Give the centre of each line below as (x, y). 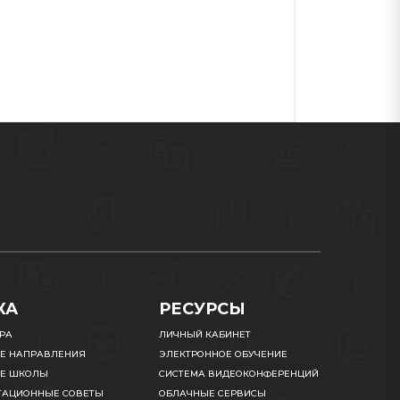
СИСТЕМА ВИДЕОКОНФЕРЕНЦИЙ (239, 374)
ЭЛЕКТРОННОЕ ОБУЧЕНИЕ (224, 354)
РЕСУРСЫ (203, 309)
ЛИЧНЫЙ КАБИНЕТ (205, 334)
